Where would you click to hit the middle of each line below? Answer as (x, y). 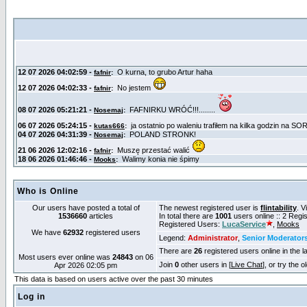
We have (47, 232)
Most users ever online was (65, 257)
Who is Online (48, 191)
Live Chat (247, 265)
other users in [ (205, 265)
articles (100, 216)
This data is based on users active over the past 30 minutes (114, 279)
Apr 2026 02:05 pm (86, 265)
